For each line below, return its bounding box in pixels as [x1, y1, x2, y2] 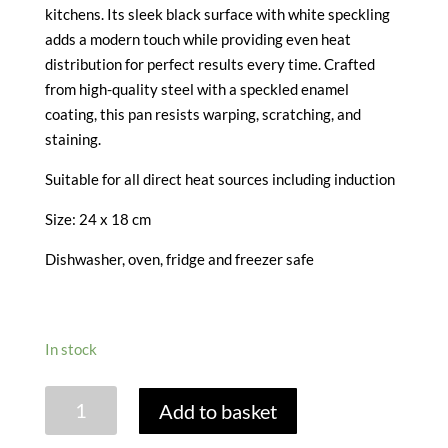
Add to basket [159, 398, 278, 423]
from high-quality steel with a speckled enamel [44, 79, 349, 98]
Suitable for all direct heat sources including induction [44, 169, 395, 188]
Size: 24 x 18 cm [44, 209, 151, 228]
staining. [44, 129, 101, 148]
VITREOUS [43, 387, 118, 406]
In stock [44, 339, 97, 358]
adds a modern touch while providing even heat [44, 29, 351, 48]
